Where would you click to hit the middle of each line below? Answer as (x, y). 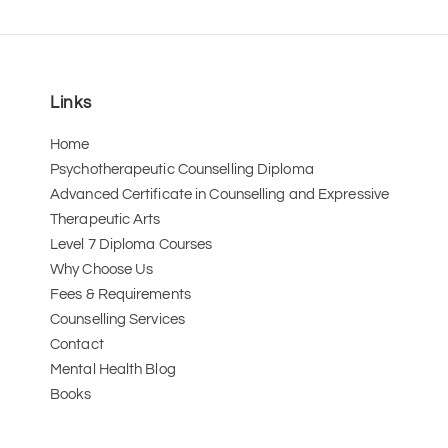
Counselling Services (117, 320)
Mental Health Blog (113, 370)
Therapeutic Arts (107, 220)
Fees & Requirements (120, 295)
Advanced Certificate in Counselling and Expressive (220, 195)
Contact (77, 345)
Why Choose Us (102, 270)
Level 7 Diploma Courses (131, 245)
